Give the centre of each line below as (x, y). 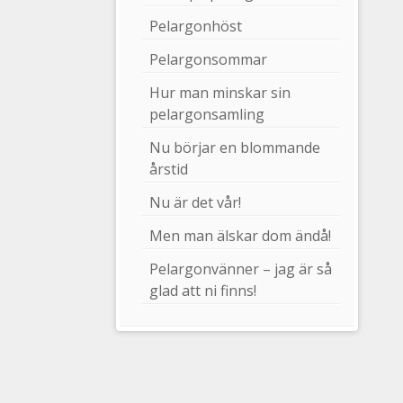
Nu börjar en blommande (235, 148)
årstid (169, 170)
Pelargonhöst (196, 27)
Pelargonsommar (209, 60)
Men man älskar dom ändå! (241, 236)
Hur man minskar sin (220, 93)
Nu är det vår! (196, 203)
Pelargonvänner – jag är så (241, 269)
